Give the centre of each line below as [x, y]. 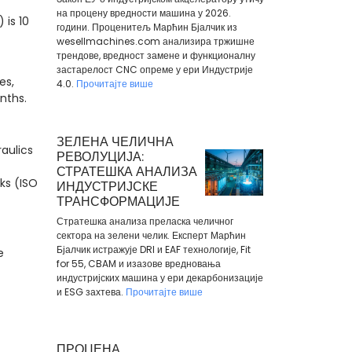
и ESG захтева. [91, 291]
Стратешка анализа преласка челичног [145, 221]
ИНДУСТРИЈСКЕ [107, 186]
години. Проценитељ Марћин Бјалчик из [147, 27]
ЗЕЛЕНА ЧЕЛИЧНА [115, 141]
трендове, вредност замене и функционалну [156, 55]
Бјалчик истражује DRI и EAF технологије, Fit [153, 249]
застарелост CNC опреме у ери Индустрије [154, 70]
